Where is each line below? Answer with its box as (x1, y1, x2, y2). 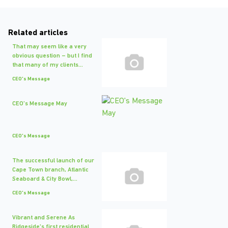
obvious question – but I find (12, 53, 92, 59)
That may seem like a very (12, 44, 87, 50)
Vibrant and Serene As (12, 215, 75, 221)
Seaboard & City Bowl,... (12, 176, 77, 182)
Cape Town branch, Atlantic (12, 167, 89, 173)
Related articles (8, 29, 68, 37)
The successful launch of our (12, 158, 94, 164)
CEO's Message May (12, 101, 67, 107)
